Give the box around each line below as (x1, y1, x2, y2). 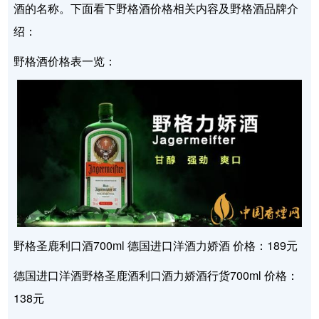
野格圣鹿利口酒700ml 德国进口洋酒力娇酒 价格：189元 (14, 237, 298, 254)
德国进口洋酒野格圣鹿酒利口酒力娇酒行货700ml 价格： (14, 267, 299, 284)
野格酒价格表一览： (14, 52, 117, 69)
